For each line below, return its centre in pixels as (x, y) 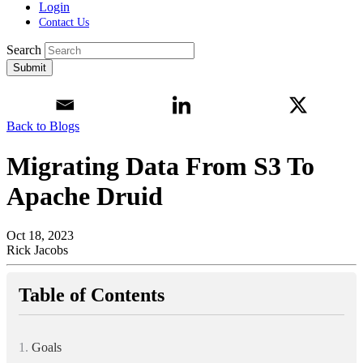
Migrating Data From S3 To (160, 166)
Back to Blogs (43, 126)
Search (24, 50)
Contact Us (64, 23)
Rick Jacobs (37, 250)
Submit (30, 68)
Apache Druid (85, 196)
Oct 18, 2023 (40, 235)
